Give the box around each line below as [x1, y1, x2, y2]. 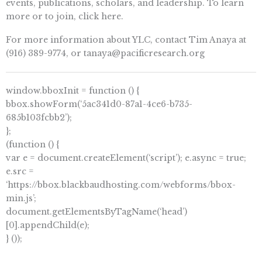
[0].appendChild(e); [6, 220, 89, 231]
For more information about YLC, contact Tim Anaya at [6, 35, 246, 46]
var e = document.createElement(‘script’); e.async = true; [6, 153, 246, 164]
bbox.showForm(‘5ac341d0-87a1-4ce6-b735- [6, 99, 192, 110]
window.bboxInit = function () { [6, 85, 139, 96]
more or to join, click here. [6, 11, 123, 22]
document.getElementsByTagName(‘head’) [6, 206, 187, 218]
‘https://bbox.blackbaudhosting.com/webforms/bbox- [6, 180, 236, 191]
